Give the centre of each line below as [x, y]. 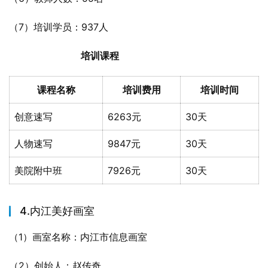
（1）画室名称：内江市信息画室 [78, 237]
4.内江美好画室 [57, 211]
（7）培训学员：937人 [59, 27]
